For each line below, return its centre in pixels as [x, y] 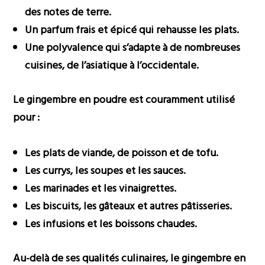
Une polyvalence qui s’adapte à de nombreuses [133, 48]
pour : [27, 118]
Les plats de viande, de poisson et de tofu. [122, 153]
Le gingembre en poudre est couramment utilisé [124, 100]
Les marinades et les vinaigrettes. [101, 189]
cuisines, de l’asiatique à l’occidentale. [112, 66]
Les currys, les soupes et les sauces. [106, 171]
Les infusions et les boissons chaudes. [111, 224]
